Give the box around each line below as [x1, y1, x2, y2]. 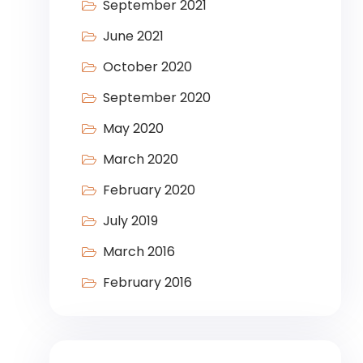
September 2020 [102, 88, 211, 108]
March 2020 [102, 150, 178, 169]
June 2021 [102, 27, 164, 46]
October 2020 [102, 58, 192, 77]
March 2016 [102, 242, 175, 262]
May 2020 [102, 119, 164, 139]
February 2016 [102, 273, 192, 293]
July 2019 [102, 211, 158, 231]
